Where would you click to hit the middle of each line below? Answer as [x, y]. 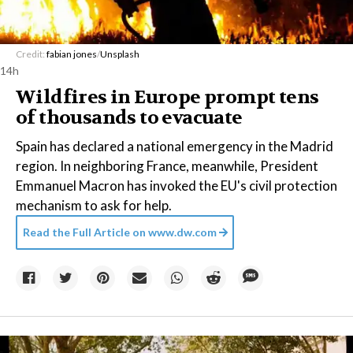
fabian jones [72, 54]
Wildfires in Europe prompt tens [167, 97]
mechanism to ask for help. [94, 205]
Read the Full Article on [84, 232]
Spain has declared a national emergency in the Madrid [175, 146]
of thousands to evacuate [129, 117]
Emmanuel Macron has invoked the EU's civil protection [176, 185]
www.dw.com [181, 232]
